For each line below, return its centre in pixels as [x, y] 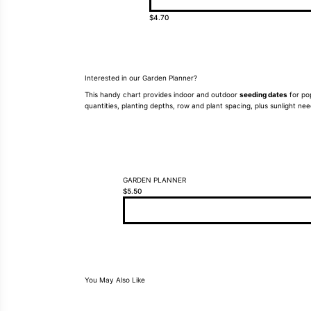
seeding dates [263, 94]
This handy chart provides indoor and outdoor [162, 94]
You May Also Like [115, 280]
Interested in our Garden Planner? [141, 78]
